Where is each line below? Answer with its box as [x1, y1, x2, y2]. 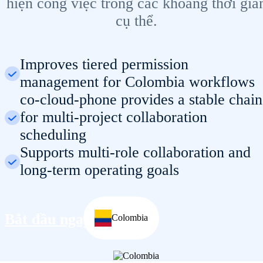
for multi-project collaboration [19, 109, 207, 126]
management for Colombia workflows [19, 73, 255, 91]
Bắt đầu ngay [5, 211, 95, 228]
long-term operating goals [19, 161, 179, 179]
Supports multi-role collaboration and [19, 144, 251, 161]
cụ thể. [115, 12, 157, 29]
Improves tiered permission [19, 56, 188, 73]
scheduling [19, 126, 86, 144]
